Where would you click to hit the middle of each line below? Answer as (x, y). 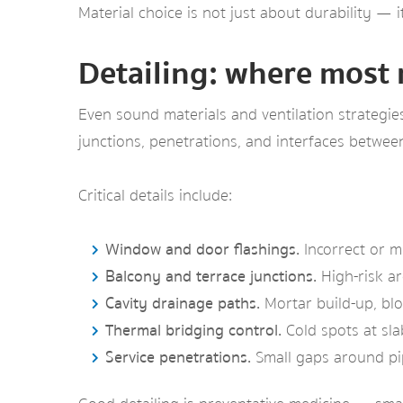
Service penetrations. (178, 358)
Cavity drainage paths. (183, 304)
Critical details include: (155, 196)
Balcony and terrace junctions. (211, 277)
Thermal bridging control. (193, 331)
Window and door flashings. (202, 250)
